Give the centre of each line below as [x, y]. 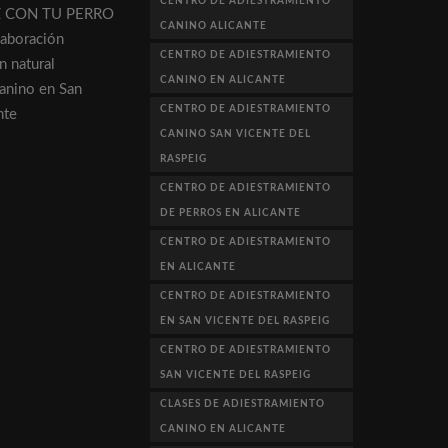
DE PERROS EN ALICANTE [231, 212]
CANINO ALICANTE [214, 25]
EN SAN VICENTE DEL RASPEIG [245, 320]
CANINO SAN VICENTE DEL [236, 133]
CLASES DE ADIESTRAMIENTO [243, 403]
